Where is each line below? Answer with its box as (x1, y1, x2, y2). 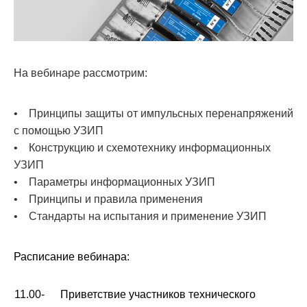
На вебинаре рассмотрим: (14, 67, 147, 79)
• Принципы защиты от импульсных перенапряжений (14, 108, 293, 119)
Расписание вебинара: (14, 251, 130, 262)
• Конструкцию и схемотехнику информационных (14, 142, 271, 153)
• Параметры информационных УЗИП (14, 176, 215, 188)
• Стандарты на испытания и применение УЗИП (14, 210, 267, 222)
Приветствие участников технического (60, 288, 256, 300)
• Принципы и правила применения (14, 193, 203, 205)
